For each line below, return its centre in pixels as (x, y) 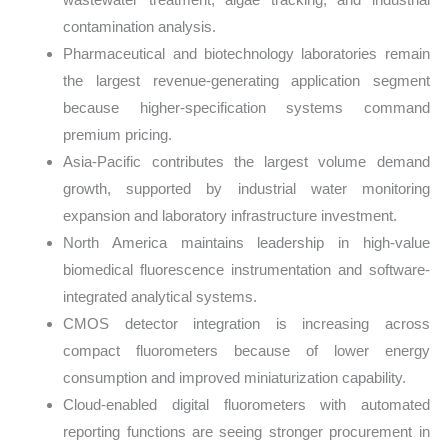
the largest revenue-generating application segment (246, 81)
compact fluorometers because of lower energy (246, 351)
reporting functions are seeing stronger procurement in (246, 432)
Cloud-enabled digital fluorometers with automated (246, 405)
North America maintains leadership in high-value (246, 243)
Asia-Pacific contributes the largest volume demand (246, 162)
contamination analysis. (140, 27)
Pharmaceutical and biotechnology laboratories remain (246, 54)
